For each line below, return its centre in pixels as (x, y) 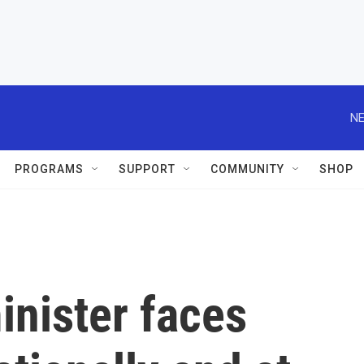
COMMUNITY (247, 169)
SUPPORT (147, 169)
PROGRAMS (49, 169)
